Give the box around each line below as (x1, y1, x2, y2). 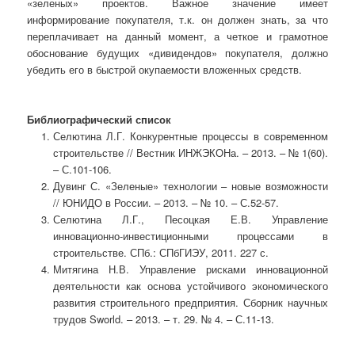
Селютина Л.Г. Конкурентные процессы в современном (52, 128, 328, 144)
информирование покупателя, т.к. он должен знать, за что (27, 12, 328, 28)
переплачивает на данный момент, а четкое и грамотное (27, 29, 328, 44)
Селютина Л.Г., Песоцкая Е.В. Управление (52, 212, 328, 227)
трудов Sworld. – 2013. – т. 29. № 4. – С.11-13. (52, 311, 274, 327)
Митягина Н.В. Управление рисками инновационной (52, 261, 328, 277)
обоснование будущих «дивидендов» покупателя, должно (27, 45, 328, 61)
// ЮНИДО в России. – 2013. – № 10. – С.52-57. (52, 195, 279, 211)
